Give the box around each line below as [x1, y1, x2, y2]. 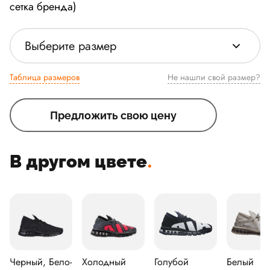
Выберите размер [25, 37, 116, 55]
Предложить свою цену [50, 108, 177, 122]
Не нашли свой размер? [208, 71, 260, 83]
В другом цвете [10, 151, 147, 172]
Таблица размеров [10, 71, 80, 83]
